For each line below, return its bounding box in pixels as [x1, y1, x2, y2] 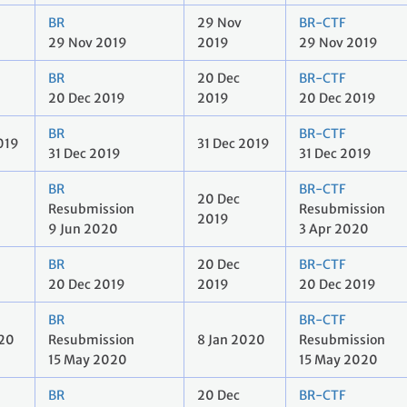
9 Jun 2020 [48, 221, 118, 238]
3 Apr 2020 [299, 221, 369, 238]
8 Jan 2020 [197, 332, 265, 349]
